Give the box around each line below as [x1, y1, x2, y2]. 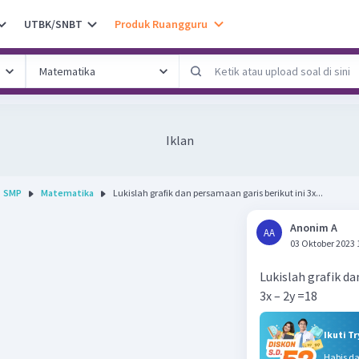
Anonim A [290, 220, 337, 235]
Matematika [41, 187, 94, 199]
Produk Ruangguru [115, 16, 208, 31]
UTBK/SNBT [24, 16, 83, 31]
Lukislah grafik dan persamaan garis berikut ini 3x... [113, 187, 323, 199]
